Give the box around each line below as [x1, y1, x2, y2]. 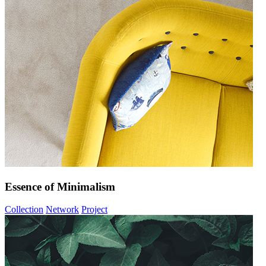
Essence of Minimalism [5, 180, 115, 193]
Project [81, 204, 107, 215]
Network [46, 204, 79, 215]
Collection [5, 204, 43, 215]
